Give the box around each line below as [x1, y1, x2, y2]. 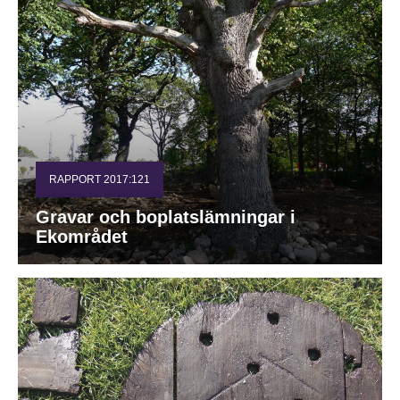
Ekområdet [36, 226, 128, 246]
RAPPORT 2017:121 [49, 172, 150, 186]
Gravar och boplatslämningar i [36, 206, 296, 227]
